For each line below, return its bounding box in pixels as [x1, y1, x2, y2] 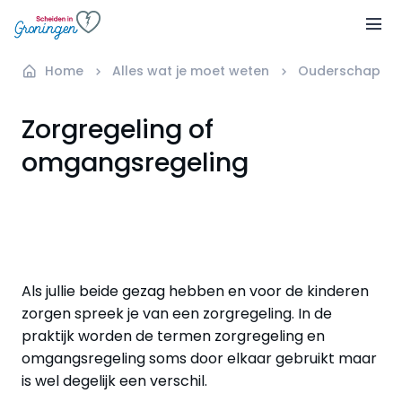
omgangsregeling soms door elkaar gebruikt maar [22, 347, 377, 369]
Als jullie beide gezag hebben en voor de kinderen [22, 280, 369, 301]
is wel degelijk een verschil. [22, 370, 207, 391]
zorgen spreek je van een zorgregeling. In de [22, 302, 332, 324]
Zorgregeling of [22, 110, 214, 147]
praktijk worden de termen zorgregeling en [22, 325, 325, 346]
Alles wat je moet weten [112, 61, 269, 80]
